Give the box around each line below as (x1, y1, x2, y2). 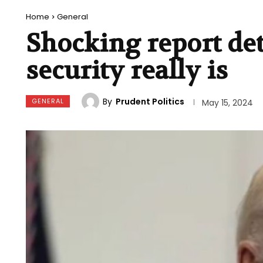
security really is (26, 55, 228, 87)
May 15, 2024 (201, 96, 253, 109)
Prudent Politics (116, 96, 184, 108)
